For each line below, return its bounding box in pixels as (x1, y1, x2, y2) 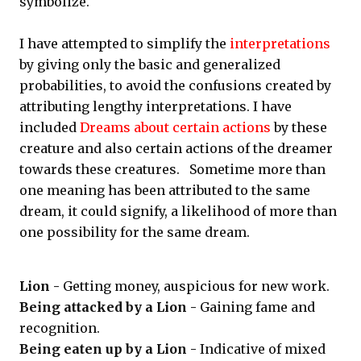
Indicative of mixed (200, 341, 326, 357)
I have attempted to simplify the (19, 35, 230, 52)
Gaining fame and (200, 299, 315, 315)
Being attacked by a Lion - (19, 299, 200, 315)
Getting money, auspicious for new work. (63, 278, 330, 294)
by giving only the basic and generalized (19, 56, 280, 73)
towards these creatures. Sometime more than (19, 161, 326, 177)
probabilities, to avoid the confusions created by (19, 77, 331, 93)
